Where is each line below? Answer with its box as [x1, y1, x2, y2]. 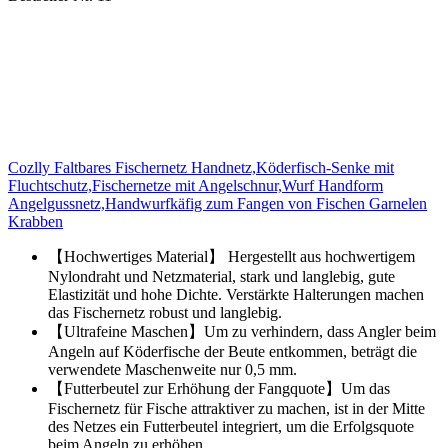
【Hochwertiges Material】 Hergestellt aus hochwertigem [48, 248, 415, 266]
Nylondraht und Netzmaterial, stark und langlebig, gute [48, 268, 395, 286]
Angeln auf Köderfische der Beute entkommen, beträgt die [48, 343, 417, 361]
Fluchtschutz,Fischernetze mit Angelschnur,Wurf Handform [8, 177, 383, 195]
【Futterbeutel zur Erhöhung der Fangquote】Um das [48, 380, 390, 398]
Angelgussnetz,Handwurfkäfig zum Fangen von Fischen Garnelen [8, 195, 427, 213]
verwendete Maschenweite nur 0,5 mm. [48, 361, 297, 379]
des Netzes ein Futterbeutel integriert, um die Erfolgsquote [48, 418, 414, 436]
